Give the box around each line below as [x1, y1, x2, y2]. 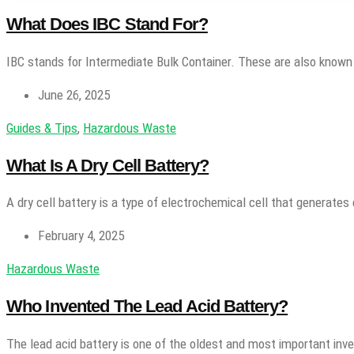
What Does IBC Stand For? [6, 14, 208, 35]
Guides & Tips [6, 119, 77, 136]
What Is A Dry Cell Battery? [6, 155, 209, 175]
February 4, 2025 [38, 228, 124, 243]
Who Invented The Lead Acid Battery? [6, 296, 288, 317]
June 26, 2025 [38, 86, 110, 103]
